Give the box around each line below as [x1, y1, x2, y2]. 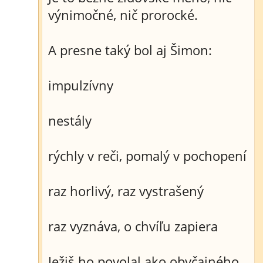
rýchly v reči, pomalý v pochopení [48, 147, 247, 164]
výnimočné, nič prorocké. [48, 6, 198, 23]
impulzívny [48, 76, 113, 94]
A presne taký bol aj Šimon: [48, 41, 212, 59]
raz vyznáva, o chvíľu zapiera [48, 217, 218, 235]
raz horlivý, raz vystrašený [48, 182, 204, 200]
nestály [48, 112, 92, 129]
